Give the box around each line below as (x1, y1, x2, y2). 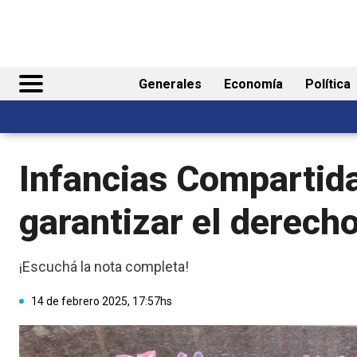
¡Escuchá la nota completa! (19, 258, 189, 276)
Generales (139, 76, 202, 92)
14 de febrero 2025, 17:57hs (31, 294, 172, 308)
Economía (224, 76, 283, 92)
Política (305, 76, 351, 92)
